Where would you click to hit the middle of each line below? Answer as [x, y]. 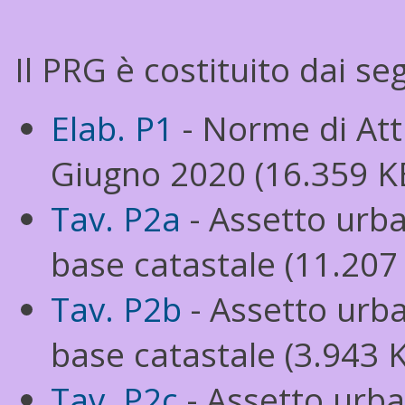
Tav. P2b [116, 309]
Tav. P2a [116, 219]
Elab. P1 [112, 128]
